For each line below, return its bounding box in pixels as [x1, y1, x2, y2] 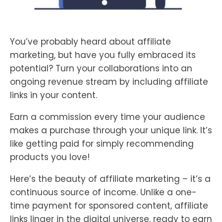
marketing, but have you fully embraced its [10, 49, 196, 61]
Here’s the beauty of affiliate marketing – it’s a [10, 173, 211, 185]
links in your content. [10, 89, 97, 102]
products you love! [10, 151, 90, 164]
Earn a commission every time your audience [10, 111, 205, 123]
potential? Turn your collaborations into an [10, 62, 192, 75]
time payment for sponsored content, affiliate [10, 200, 208, 212]
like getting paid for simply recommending [10, 138, 194, 150]
